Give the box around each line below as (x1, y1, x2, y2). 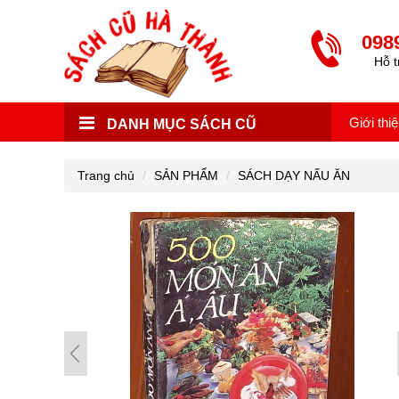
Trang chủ (77, 168, 134, 183)
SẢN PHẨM (154, 168, 218, 183)
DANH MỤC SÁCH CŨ (103, 117, 256, 132)
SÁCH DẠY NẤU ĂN (238, 168, 350, 183)
